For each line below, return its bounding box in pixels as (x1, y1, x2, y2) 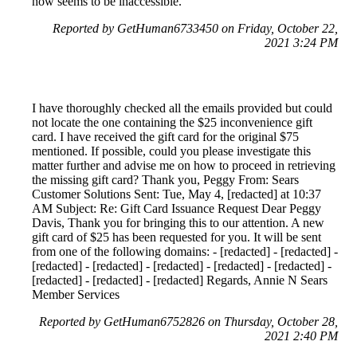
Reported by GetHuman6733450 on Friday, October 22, (53, 21, 338, 35)
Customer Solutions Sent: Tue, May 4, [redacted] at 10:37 (32, 186, 321, 201)
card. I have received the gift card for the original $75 (32, 129, 299, 143)
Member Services (32, 287, 120, 301)
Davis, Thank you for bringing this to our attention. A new (32, 215, 324, 229)
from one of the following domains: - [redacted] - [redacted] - (32, 244, 338, 258)
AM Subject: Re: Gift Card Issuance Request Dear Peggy (32, 201, 321, 215)
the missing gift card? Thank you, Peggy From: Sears (32, 172, 299, 186)
